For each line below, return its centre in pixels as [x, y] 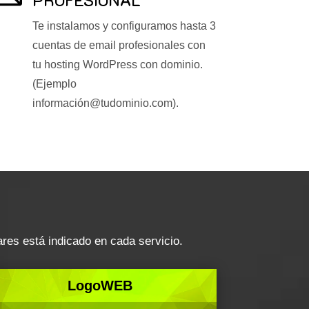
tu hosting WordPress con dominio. [118, 64]
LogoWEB [100, 286]
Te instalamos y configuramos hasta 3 [124, 26]
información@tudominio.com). [106, 103]
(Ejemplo [55, 83]
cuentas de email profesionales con [119, 45]
